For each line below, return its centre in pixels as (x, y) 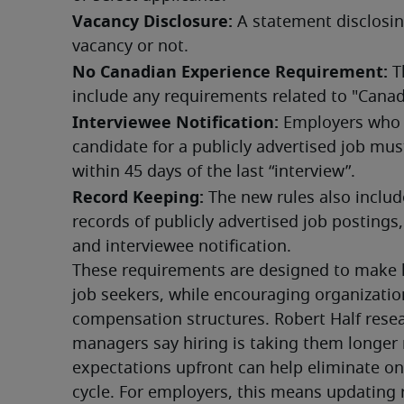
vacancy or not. (130, 47)
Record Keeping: (138, 197)
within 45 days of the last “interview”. (214, 173)
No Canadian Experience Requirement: (230, 72)
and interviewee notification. (182, 248)
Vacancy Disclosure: (152, 22)
